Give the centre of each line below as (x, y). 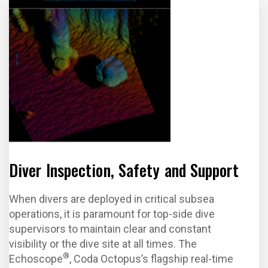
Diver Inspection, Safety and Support (124, 170)
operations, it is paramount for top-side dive (112, 214)
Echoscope (36, 259)
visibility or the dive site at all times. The (103, 244)
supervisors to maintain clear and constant (110, 229)
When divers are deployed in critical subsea (112, 199)
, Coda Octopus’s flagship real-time (151, 259)
